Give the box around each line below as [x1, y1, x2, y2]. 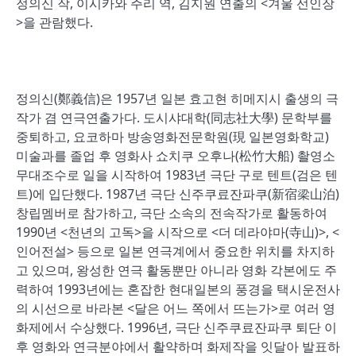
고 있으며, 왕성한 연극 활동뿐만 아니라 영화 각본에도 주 [16, 261, 337, 279]
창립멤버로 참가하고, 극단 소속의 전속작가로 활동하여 [16, 204, 327, 222]
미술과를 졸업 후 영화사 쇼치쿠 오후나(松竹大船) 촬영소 [16, 147, 335, 164]
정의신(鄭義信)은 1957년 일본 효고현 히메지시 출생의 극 [16, 90, 339, 107]
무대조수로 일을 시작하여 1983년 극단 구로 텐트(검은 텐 [16, 166, 338, 184]
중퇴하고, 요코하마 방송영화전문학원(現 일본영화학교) [16, 128, 329, 145]
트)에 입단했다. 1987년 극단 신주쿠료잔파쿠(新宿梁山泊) [16, 185, 339, 203]
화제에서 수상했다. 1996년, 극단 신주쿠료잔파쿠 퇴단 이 [16, 319, 337, 336]
